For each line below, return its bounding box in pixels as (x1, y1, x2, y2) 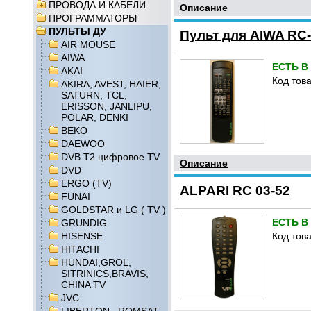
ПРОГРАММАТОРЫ (49, 12, 137, 24)
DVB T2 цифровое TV (61, 151, 160, 162)
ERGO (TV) (61, 178, 112, 189)
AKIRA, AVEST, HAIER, (61, 78, 161, 90)
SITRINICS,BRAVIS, (61, 268, 149, 279)
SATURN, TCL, (61, 90, 127, 101)
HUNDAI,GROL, (61, 257, 131, 268)
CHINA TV (61, 279, 106, 290)
